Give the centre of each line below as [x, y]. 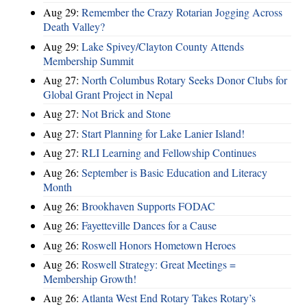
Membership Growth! [90, 279]
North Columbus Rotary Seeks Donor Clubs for [184, 80]
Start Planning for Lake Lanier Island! [163, 133]
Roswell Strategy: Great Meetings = [159, 264]
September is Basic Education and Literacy [174, 172]
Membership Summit [88, 60]
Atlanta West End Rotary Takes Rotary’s [169, 298]
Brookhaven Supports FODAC [148, 206]
